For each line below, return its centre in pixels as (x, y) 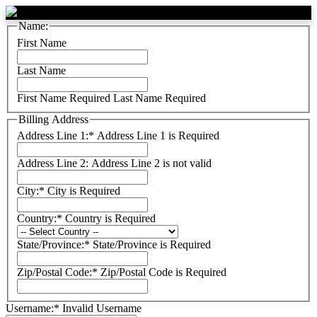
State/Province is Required (152, 245)
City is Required (84, 191)
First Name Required (64, 98)
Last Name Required (160, 98)
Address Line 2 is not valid (151, 163)
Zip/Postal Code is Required (163, 272)
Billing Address (53, 119)
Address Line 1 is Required (158, 136)
